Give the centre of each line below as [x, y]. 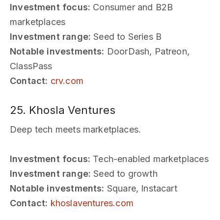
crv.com [67, 81]
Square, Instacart [141, 188]
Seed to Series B [126, 36]
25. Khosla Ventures [63, 110]
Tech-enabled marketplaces [150, 159]
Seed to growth [124, 173]
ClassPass [31, 66]
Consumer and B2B [132, 7]
